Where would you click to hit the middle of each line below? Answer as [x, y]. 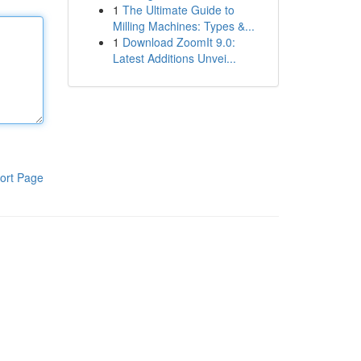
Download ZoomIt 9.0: [178, 42]
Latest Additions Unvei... [174, 58]
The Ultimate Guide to [178, 10]
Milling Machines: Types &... [183, 26]
